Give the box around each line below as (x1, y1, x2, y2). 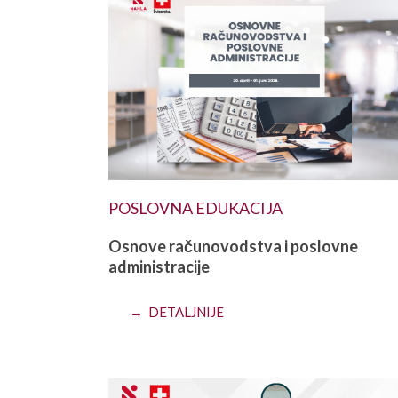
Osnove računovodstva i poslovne (108, 235, 358, 256)
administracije (108, 256, 210, 276)
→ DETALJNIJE (130, 303, 224, 320)
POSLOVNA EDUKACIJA (108, 197, 283, 218)
